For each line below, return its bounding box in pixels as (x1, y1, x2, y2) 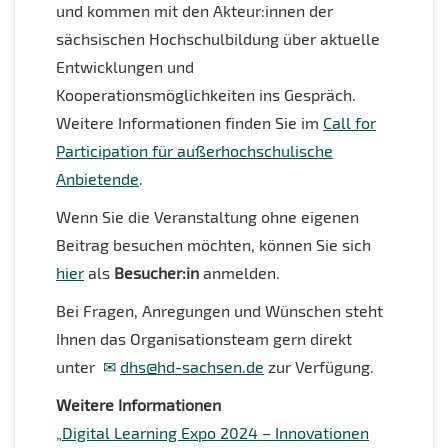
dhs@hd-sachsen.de (120, 357, 264, 377)
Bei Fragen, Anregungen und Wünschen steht (56, 301, 383, 321)
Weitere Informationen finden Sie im (56, 113, 323, 133)
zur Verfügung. (264, 357, 374, 377)
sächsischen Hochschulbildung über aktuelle (56, 29, 380, 49)
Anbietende (56, 169, 139, 189)
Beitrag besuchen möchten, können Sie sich (56, 235, 371, 255)
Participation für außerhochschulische (56, 141, 333, 161)
